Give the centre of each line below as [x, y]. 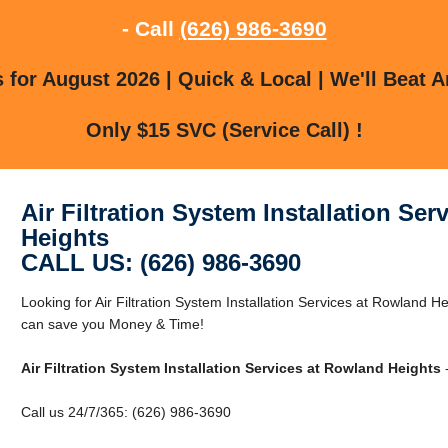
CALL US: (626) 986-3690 [160, 262]
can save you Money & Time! [112, 323]
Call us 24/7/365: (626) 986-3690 [125, 411]
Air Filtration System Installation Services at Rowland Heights [230, 367]
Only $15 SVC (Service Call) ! [224, 129]
